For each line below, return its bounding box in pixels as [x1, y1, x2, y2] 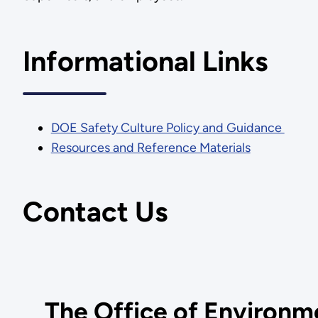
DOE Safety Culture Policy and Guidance [50, 120, 285, 136]
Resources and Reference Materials [50, 140, 251, 156]
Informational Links [22, 44, 268, 78]
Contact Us [22, 195, 168, 229]
